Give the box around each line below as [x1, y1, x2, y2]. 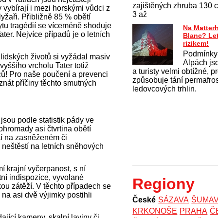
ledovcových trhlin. [132, 85, 197, 93]
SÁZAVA [158, 196, 189, 204]
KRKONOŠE [132, 207, 178, 215]
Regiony [132, 175, 195, 193]
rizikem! [183, 39, 209, 47]
